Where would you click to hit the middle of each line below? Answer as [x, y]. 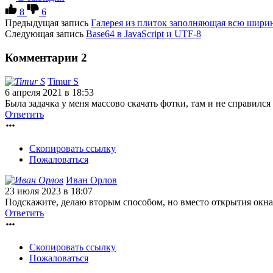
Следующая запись [44, 34]
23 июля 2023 [34, 191]
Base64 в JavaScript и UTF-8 [144, 34]
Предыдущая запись [47, 23]
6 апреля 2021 [35, 92]
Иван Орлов [91, 180]
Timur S [63, 81]
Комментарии [43, 57]
